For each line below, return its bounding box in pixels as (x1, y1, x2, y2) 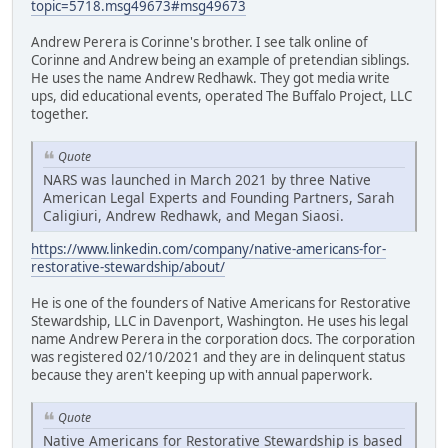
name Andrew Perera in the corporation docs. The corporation (31, 330, 415, 349)
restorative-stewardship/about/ (31, 258, 225, 277)
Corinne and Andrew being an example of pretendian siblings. (31, 51, 410, 70)
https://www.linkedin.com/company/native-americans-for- (31, 240, 386, 259)
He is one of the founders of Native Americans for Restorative (31, 294, 411, 313)
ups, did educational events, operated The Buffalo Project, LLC (31, 87, 412, 106)
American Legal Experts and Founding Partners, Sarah (43, 188, 394, 208)
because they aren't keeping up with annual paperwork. (31, 366, 373, 385)
